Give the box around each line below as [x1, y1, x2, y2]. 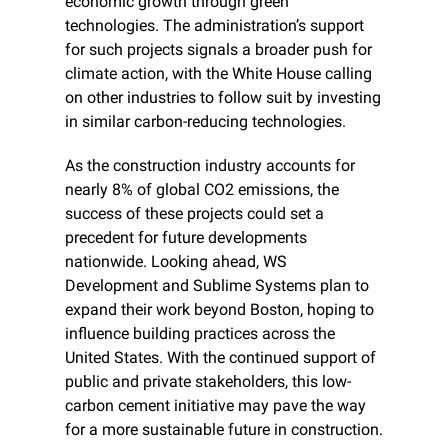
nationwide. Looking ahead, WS [65, 252, 287, 272]
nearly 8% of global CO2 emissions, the [65, 180, 339, 200]
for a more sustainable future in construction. [65, 420, 383, 440]
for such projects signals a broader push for [65, 40, 372, 60]
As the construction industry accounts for [65, 156, 355, 176]
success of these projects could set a [65, 204, 324, 224]
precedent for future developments [65, 228, 307, 248]
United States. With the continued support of [65, 348, 376, 368]
